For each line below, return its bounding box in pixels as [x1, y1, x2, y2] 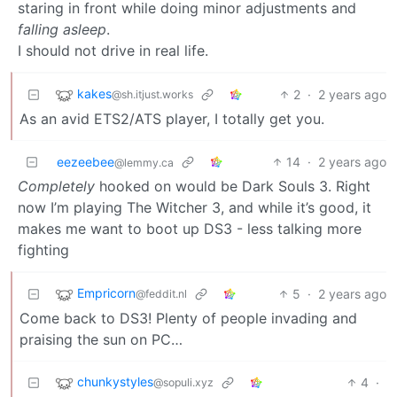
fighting [18, 241, 69, 259]
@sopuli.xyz [153, 376, 214, 390]
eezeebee [57, 154, 114, 169]
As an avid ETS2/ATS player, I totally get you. [19, 110, 324, 128]
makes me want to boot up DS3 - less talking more [18, 220, 362, 237]
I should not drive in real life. [18, 42, 208, 59]
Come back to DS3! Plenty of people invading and [19, 309, 357, 327]
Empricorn [77, 285, 136, 301]
